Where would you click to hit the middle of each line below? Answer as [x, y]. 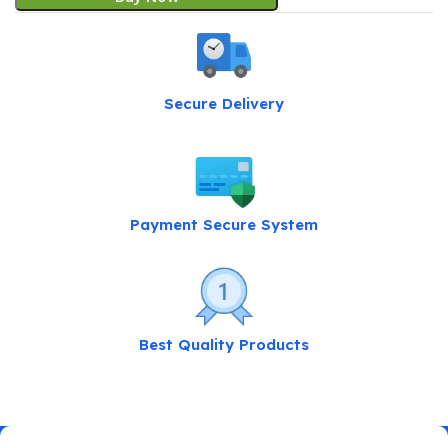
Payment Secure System [223, 224]
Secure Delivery [223, 103]
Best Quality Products [223, 345]
